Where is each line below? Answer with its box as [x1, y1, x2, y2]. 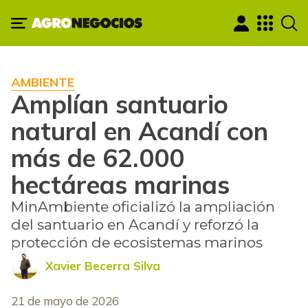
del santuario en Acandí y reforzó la [11, 216, 259, 234]
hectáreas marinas [11, 168, 230, 201]
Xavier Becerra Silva [45, 258, 160, 273]
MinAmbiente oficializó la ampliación [11, 198, 275, 216]
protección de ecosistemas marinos [11, 234, 263, 252]
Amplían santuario [11, 88, 228, 120]
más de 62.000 [11, 142, 184, 174]
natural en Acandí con [11, 115, 268, 147]
